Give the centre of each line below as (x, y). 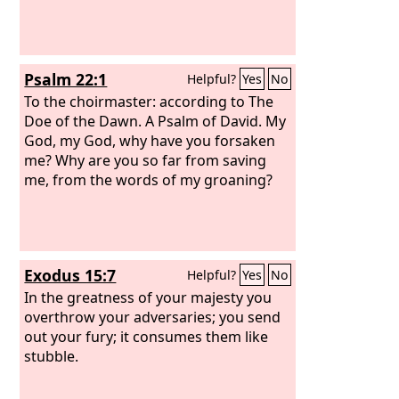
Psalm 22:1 (66, 79)
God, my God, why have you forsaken (150, 140)
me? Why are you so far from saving (146, 160)
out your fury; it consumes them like (147, 336)
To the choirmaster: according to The (149, 101)
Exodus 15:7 (70, 275)
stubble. (52, 356)
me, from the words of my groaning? (149, 179)
